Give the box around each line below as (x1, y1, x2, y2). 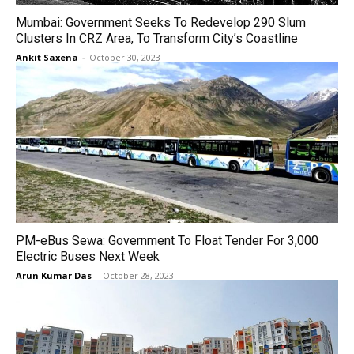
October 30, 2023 (89, 51, 160, 63)
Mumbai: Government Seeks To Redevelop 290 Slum (16, 15, 306, 30)
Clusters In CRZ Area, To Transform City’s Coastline (16, 31, 298, 46)
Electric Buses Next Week (16, 249, 160, 264)
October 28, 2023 (103, 269, 174, 281)
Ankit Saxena (16, 51, 78, 63)
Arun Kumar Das (16, 269, 92, 281)
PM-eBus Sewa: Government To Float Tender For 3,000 (16, 233, 318, 248)
